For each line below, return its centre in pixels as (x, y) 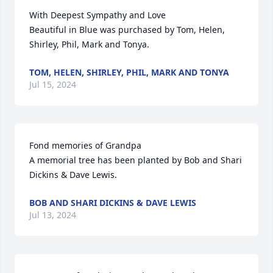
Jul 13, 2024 (53, 215)
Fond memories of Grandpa (85, 146)
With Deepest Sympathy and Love (97, 15)
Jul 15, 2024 (53, 85)
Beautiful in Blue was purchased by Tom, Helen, (127, 30)
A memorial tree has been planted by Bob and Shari (136, 160)
